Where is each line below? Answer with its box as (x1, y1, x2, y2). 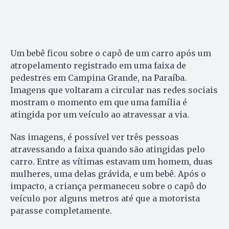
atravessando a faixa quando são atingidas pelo (10, 144, 205, 155)
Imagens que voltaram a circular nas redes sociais (10, 85, 218, 96)
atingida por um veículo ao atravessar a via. (10, 109, 189, 120)
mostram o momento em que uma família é (10, 97, 187, 108)
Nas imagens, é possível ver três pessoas (10, 132, 179, 143)
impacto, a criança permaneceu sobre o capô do (10, 181, 207, 192)
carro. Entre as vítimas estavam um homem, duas (10, 156, 213, 167)
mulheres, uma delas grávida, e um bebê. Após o (10, 169, 206, 179)
